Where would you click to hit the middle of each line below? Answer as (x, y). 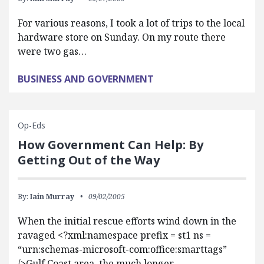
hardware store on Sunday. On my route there (122, 37)
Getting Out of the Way (89, 160)
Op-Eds (32, 125)
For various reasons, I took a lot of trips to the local (131, 23)
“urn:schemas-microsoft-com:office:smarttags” (122, 249)
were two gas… (52, 51)
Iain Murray (52, 197)
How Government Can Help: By (110, 145)
